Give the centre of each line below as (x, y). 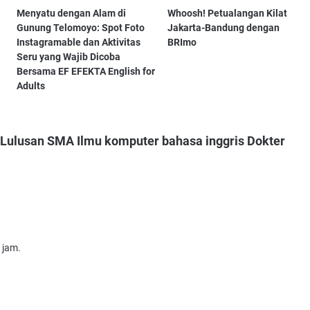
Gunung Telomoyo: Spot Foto (81, 28)
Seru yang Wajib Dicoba (69, 57)
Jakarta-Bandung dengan (224, 28)
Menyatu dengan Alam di (72, 13)
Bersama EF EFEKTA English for (86, 72)
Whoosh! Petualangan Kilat (228, 13)
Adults (31, 86)
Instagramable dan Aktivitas (79, 43)
